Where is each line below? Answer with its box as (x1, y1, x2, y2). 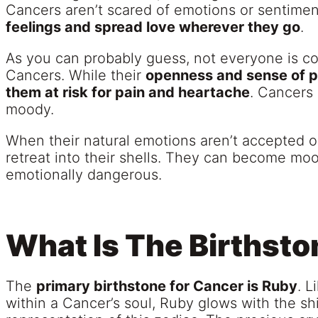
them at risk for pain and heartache (6, 84, 250, 102)
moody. (6, 101, 54, 119)
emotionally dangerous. (6, 166, 162, 184)
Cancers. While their (6, 67, 146, 84)
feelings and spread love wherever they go (6, 18, 300, 36)
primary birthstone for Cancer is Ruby (36, 278, 297, 295)
